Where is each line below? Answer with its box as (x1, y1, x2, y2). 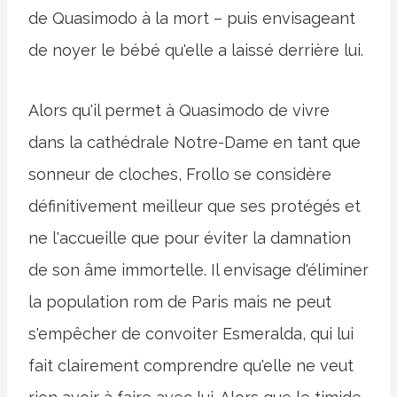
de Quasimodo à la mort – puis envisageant (28, 9, 355, 28)
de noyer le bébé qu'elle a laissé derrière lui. (28, 41, 363, 60)
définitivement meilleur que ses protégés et (28, 197, 361, 216)
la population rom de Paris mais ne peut (28, 292, 331, 312)
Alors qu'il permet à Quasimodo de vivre (28, 101, 330, 121)
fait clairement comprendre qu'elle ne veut (28, 356, 354, 376)
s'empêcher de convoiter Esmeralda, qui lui (28, 324, 354, 344)
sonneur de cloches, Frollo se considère (28, 165, 331, 184)
